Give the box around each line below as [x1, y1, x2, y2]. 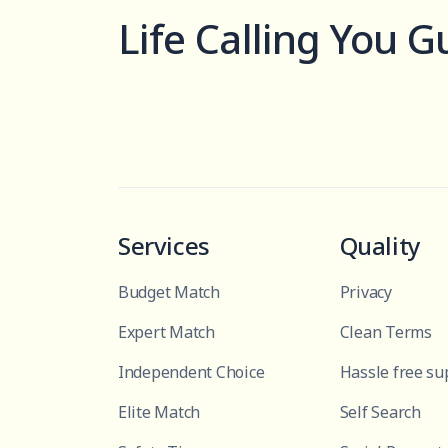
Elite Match [118, 400, 201, 423]
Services [118, 228, 210, 262]
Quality [339, 228, 421, 262]
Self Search [339, 400, 421, 423]
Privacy [339, 280, 392, 303]
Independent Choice [118, 360, 265, 383]
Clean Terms [339, 320, 432, 343]
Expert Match [118, 320, 215, 343]
